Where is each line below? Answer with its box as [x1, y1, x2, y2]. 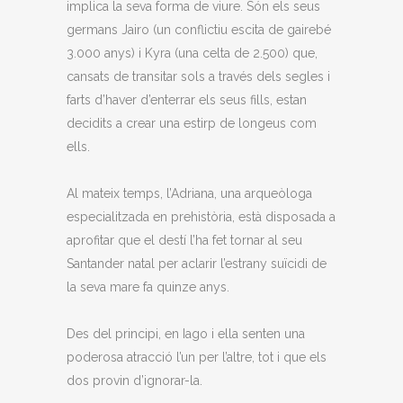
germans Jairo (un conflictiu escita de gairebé [67, 22, 331, 37]
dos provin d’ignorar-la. [67, 373, 202, 388]
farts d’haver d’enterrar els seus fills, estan [67, 93, 307, 107]
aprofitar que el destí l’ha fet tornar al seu [67, 233, 302, 247]
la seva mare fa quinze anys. [67, 280, 229, 294]
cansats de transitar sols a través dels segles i [67, 69, 330, 84]
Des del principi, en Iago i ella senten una [67, 327, 305, 341]
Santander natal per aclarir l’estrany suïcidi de [67, 256, 327, 271]
